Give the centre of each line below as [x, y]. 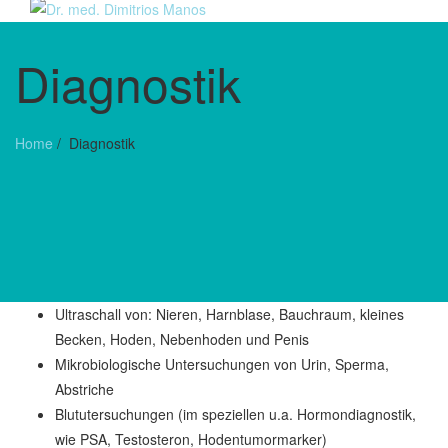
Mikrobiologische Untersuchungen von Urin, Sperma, [222, 363]
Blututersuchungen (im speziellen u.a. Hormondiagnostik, [235, 413]
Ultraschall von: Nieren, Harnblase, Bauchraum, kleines [229, 313]
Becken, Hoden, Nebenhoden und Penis [182, 338]
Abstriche [84, 388]
